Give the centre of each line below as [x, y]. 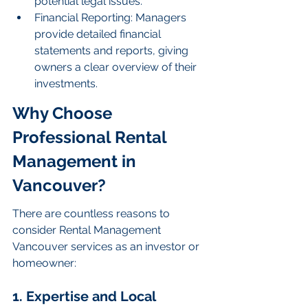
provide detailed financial [99, 34]
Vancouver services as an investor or [107, 247]
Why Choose [64, 113]
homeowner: [44, 263]
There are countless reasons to [92, 214]
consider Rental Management [88, 230]
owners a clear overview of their [117, 67]
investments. [66, 84]
